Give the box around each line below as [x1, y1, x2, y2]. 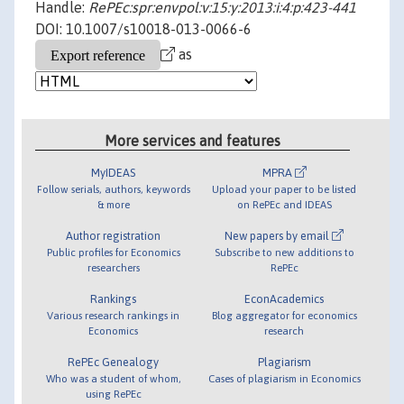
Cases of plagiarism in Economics [207, 372, 361, 384]
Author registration [66, 228, 161, 243]
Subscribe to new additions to [214, 245, 354, 258]
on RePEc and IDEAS [236, 197, 332, 210]
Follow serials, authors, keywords [36, 182, 190, 195]
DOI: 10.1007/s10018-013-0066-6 [35, 21, 252, 38]
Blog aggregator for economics [211, 308, 357, 321]
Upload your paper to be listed [212, 182, 357, 195]
